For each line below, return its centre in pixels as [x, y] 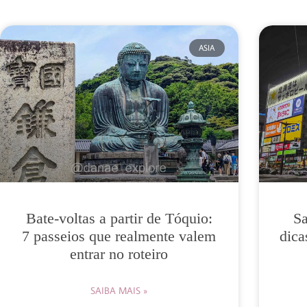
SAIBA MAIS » [119, 291]
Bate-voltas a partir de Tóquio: [119, 219]
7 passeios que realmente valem [119, 236]
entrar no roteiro [119, 254]
